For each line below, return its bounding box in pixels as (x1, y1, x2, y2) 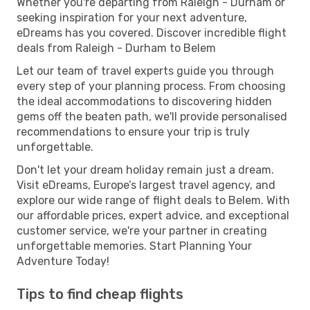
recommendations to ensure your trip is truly (17, 125, 250, 138)
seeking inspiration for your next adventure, (17, 10, 247, 24)
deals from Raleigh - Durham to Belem (17, 41, 216, 55)
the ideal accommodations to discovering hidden (17, 94, 272, 108)
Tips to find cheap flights (17, 285, 183, 302)
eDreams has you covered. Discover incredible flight (17, 26, 286, 39)
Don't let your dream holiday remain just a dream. (17, 163, 274, 176)
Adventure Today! (17, 254, 109, 268)
